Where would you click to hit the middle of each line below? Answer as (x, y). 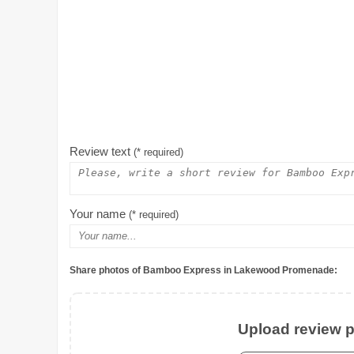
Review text (102, 152)
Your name (99, 214)
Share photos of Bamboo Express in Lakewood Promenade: (203, 271)
